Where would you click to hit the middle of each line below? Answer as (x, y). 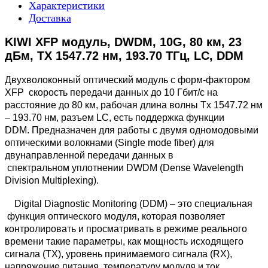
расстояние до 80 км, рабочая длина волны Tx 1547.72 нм (134, 105)
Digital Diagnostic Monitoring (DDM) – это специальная (129, 204)
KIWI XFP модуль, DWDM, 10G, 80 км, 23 (123, 42)
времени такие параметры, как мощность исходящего (124, 242)
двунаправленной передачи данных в (89, 156)
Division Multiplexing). (52, 181)
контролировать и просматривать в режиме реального (126, 229)
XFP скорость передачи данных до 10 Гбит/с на (111, 93)
